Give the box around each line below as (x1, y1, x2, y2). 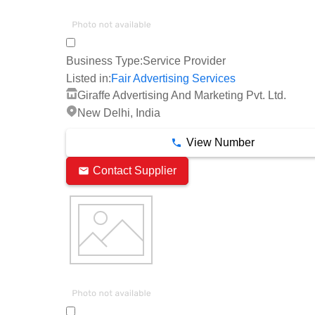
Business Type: (66, 55, 143, 67)
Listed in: (66, 72, 111, 84)
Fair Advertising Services (111, 72, 236, 85)
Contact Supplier (93, 165, 176, 177)
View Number (186, 136, 255, 148)
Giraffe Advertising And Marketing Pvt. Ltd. (77, 89, 286, 102)
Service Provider (143, 55, 226, 67)
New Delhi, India (77, 106, 160, 119)
